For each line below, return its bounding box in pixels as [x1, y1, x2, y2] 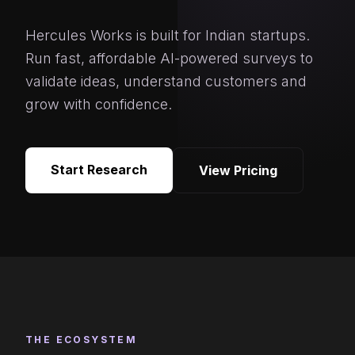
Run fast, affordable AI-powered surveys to [25, 49, 313, 67]
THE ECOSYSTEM [25, 333, 138, 345]
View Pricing [199, 162, 277, 178]
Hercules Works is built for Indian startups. [25, 26, 310, 44]
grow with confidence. [25, 95, 172, 113]
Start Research [51, 161, 147, 177]
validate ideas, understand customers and [25, 72, 307, 90]
